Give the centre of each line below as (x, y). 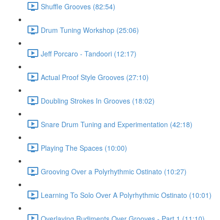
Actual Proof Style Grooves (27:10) (95, 77)
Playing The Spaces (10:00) (84, 148)
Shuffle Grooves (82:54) (78, 6)
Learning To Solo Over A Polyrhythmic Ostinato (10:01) (126, 195)
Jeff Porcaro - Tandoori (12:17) (89, 53)
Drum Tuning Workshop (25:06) (90, 30)
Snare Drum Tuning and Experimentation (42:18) (117, 124)
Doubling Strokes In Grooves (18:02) (98, 100)
